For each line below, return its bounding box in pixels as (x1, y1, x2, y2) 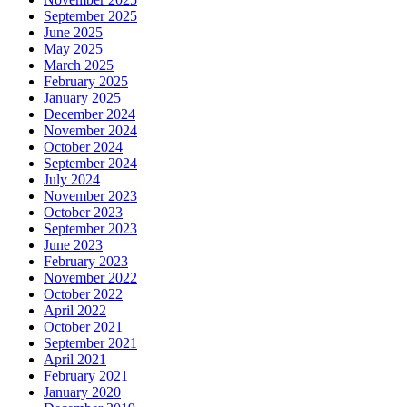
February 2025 (44, 73, 128, 89)
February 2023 (44, 253, 128, 269)
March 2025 (44, 56, 114, 73)
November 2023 (44, 187, 137, 203)
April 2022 (44, 302, 106, 318)
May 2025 (44, 40, 103, 56)
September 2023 (44, 220, 137, 236)
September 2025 (44, 7, 137, 24)
